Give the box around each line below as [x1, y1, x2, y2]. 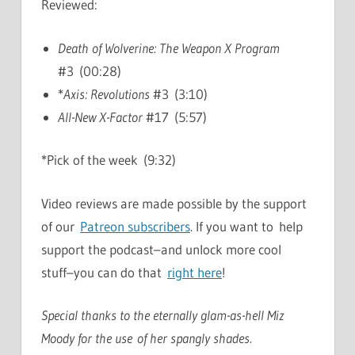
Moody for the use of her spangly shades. [41, 330, 252, 347]
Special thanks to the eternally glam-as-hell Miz [41, 307, 284, 324]
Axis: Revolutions [63, 85, 151, 102]
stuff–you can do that [41, 263, 167, 281]
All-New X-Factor [58, 108, 143, 125]
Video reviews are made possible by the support [41, 194, 307, 212]
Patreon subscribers [80, 217, 190, 235]
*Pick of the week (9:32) [41, 151, 176, 169]
